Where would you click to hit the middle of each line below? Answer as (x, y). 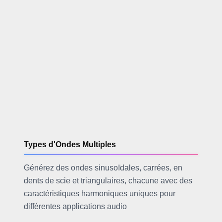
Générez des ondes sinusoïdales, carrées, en (103, 167)
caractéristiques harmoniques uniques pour (99, 193)
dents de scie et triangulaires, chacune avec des (108, 180)
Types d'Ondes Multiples (70, 145)
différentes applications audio (75, 206)
